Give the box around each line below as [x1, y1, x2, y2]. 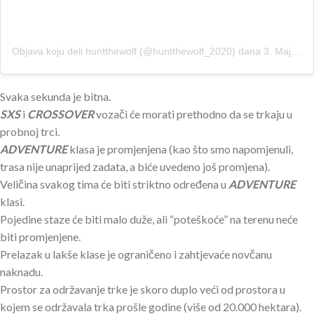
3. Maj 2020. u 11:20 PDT [264, 46, 291, 57]
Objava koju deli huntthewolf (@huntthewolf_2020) [12, 46, 235, 57]
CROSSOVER [27, 107, 94, 121]
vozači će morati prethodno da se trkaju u [94, 107, 292, 121]
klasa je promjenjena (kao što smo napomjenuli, [69, 142, 293, 156]
